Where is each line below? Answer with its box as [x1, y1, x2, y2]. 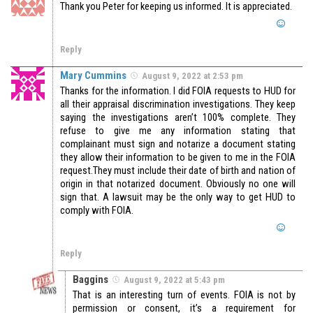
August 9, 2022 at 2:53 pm [142, 71, 243, 82]
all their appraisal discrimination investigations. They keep [60, 98, 296, 111]
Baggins [73, 273, 108, 286]
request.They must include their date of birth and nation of [60, 164, 296, 177]
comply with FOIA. [60, 204, 133, 217]
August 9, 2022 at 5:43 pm [124, 275, 225, 286]
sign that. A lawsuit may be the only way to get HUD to [60, 191, 296, 204]
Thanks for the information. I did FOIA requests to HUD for [60, 85, 296, 98]
